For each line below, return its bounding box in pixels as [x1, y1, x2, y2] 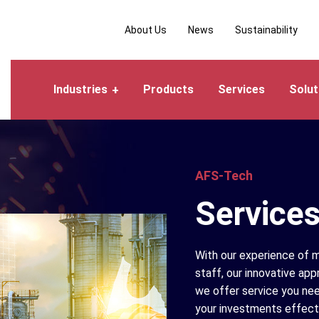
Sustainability [234, 24, 298, 36]
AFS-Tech [195, 168, 253, 183]
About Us [124, 24, 167, 36]
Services [217, 83, 265, 96]
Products [142, 83, 194, 96]
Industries [53, 83, 108, 96]
